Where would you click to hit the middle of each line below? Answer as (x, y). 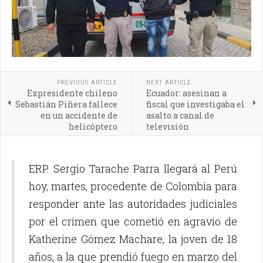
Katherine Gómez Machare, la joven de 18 (133, 239)
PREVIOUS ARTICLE (87, 83)
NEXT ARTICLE (168, 83)
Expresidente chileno (72, 93)
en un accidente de (79, 116)
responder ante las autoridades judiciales (133, 204)
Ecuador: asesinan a (186, 93)
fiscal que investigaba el (195, 104)
